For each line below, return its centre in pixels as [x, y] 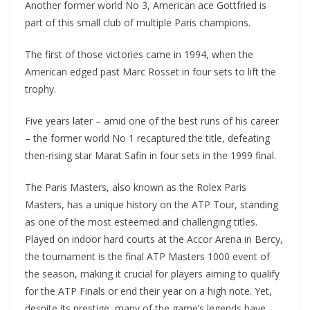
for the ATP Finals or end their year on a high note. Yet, [148, 291]
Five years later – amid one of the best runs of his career [152, 121]
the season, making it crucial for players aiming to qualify [152, 274]
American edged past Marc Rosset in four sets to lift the [151, 72]
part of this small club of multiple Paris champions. [138, 23]
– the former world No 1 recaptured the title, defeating [147, 138]
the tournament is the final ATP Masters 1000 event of [147, 257]
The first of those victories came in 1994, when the [139, 55]
